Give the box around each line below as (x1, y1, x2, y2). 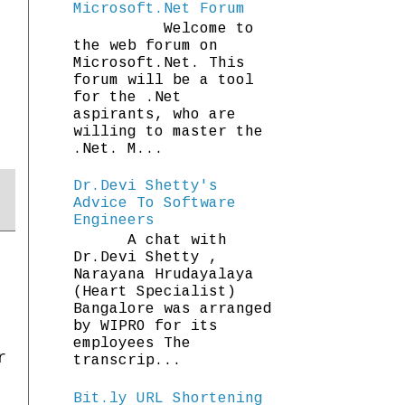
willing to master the (73, 123, 263, 140)
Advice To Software (73, 195, 236, 212)
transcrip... (73, 353, 182, 370)
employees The (73, 335, 191, 353)
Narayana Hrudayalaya (73, 267, 254, 284)
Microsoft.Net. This (73, 54, 245, 71)
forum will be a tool (73, 71, 254, 89)
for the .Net (73, 89, 182, 106)
